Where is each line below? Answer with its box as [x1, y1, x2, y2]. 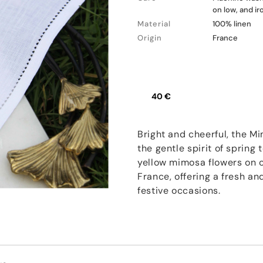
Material [137, 19, 171, 29]
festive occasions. [137, 184, 221, 197]
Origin [137, 33, 162, 43]
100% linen [213, 19, 251, 29]
